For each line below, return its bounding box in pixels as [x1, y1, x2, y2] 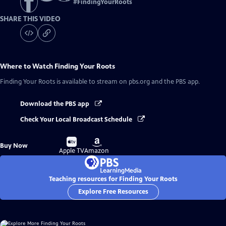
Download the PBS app [20, 100, 91, 108]
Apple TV [59, 146, 85, 155]
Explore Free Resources [78, 187, 148, 196]
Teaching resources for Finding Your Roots [48, 175, 178, 183]
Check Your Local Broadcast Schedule [20, 115, 134, 124]
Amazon [84, 146, 109, 155]
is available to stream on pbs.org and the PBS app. [55, 78, 200, 86]
